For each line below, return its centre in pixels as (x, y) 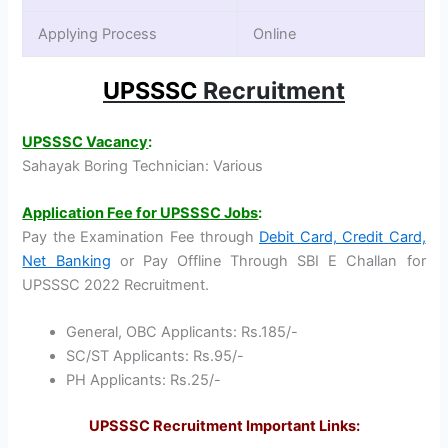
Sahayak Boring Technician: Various (143, 165)
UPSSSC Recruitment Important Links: (224, 426)
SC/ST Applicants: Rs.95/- (155, 356)
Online (275, 34)
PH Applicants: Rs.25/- (144, 380)
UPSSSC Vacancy (85, 141)
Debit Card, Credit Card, (342, 236)
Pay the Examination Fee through (141, 236)
